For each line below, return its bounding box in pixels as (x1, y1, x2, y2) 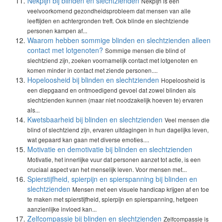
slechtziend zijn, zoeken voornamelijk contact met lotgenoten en (27, 56, 198, 64)
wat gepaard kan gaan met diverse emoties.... (27, 135, 149, 144)
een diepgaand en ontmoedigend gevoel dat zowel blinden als (27, 86, 196, 94)
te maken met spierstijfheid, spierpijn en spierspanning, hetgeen (27, 195, 198, 203)
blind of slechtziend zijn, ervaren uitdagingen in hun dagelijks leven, (27, 125, 209, 134)
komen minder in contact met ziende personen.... (27, 66, 158, 74)
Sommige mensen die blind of (105, 46, 185, 55)
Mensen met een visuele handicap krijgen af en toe (72, 185, 209, 193)
